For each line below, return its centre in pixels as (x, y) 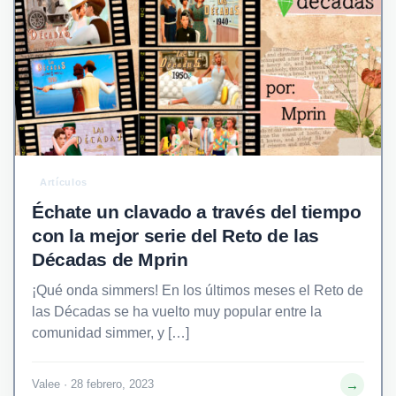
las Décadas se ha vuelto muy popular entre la (177, 311)
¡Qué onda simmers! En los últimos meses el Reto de (198, 290)
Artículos (64, 182)
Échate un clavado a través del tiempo (197, 211)
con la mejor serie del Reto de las (175, 235)
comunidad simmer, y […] (110, 332)
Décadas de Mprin (110, 259)
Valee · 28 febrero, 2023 (93, 385)
